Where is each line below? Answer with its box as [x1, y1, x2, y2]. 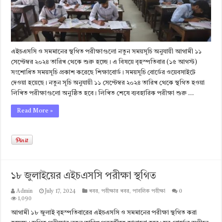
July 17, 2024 [45, 189, 76, 195]
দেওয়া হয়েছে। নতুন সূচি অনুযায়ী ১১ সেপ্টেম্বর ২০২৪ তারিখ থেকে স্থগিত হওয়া [11, 80, 205, 87]
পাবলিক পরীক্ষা [132, 189, 166, 195]
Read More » [17, 108, 54, 114]
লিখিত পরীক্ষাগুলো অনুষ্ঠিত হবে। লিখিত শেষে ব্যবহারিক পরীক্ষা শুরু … [11, 90, 194, 97]
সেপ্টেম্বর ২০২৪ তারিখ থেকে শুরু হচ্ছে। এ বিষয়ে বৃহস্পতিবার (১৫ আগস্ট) [11, 59, 198, 66]
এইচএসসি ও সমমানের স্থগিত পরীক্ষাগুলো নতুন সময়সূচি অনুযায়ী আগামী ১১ [11, 49, 202, 55]
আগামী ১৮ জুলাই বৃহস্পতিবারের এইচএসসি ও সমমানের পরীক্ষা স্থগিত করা [11, 210, 197, 217]
